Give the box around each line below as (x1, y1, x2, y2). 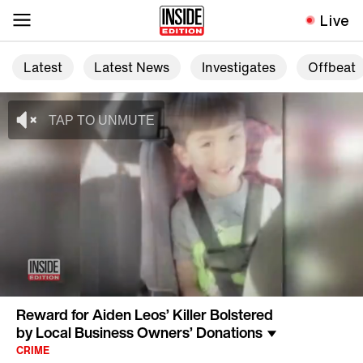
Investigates (201, 58, 275, 78)
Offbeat (307, 58, 356, 78)
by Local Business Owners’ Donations (16, 322, 263, 344)
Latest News (94, 58, 170, 78)
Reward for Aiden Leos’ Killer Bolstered (16, 304, 273, 326)
